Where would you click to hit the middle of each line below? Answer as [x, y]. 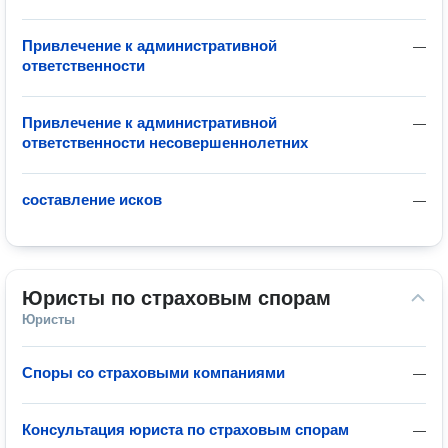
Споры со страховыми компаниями [153, 372]
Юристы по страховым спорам [176, 298]
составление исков [92, 199]
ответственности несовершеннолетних [165, 142]
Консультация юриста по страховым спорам [185, 429]
